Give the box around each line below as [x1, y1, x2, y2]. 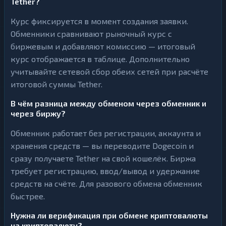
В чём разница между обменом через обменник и [11, 98, 206, 108]
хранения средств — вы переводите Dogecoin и [11, 141, 194, 150]
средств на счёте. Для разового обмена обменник [11, 179, 202, 188]
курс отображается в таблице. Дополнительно [11, 54, 190, 64]
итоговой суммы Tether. [11, 79, 102, 89]
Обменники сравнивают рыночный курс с [11, 29, 172, 38]
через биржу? [11, 108, 66, 118]
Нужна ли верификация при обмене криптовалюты [11, 210, 208, 220]
